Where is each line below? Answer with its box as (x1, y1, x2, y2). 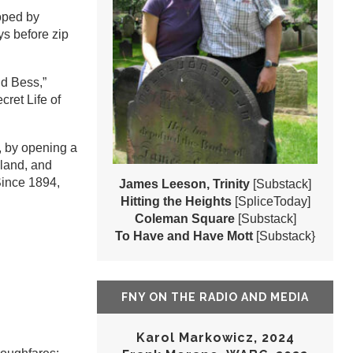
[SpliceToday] (234, 195, 310, 209)
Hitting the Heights (120, 195, 232, 209)
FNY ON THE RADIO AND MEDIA (121, 291, 309, 304)
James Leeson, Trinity (119, 177, 250, 191)
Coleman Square (134, 212, 238, 226)
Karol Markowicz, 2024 (136, 330, 295, 346)
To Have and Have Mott (115, 229, 253, 243)
